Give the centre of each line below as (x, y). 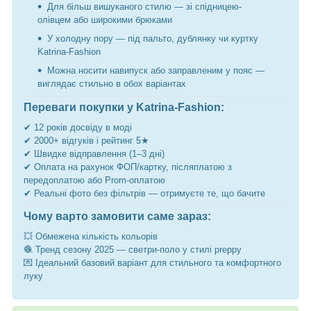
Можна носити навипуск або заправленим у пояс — (156, 71)
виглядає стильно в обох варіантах (112, 84)
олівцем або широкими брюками (105, 20)
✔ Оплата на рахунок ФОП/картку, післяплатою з (128, 167)
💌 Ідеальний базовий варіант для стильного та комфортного (152, 262)
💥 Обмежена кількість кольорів (91, 236)
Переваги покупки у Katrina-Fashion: (124, 107)
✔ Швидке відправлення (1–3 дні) (94, 153)
